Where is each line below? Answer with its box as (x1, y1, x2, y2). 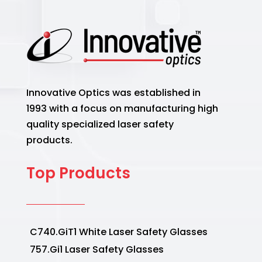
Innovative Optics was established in (26, 86, 201, 100)
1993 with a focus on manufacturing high (26, 102, 218, 116)
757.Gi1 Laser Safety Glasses (29, 243, 164, 257)
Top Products (26, 163, 130, 184)
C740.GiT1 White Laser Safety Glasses (29, 225, 208, 239)
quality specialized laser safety (26, 118, 174, 132)
